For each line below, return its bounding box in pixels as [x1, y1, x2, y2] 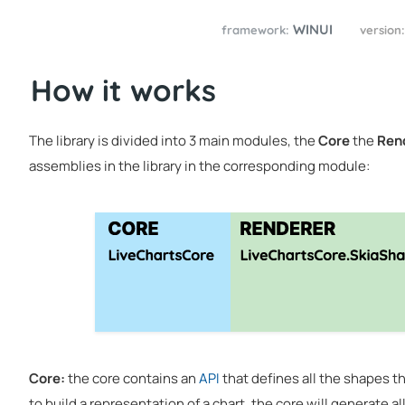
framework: [221, 23, 290, 38]
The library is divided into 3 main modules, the [29, 130, 318, 150]
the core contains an [65, 368, 199, 388]
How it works [31, 71, 216, 108]
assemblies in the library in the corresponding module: [29, 155, 370, 175]
